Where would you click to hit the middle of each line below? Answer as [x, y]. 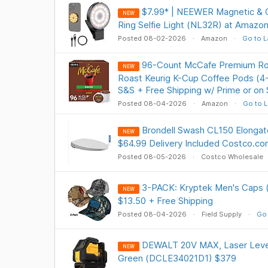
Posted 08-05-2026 [153, 157]
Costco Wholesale [232, 157]
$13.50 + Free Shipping [165, 201]
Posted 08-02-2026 [153, 38]
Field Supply [221, 214]
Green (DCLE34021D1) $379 [177, 258]
